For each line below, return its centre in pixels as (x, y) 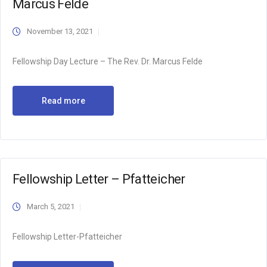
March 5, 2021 (51, 207)
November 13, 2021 (60, 31)
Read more (63, 101)
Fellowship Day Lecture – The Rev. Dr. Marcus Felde (108, 61)
